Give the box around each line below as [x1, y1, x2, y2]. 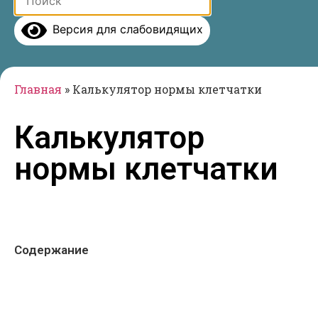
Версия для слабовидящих [47, 22, 203, 37]
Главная [14, 82, 62, 97]
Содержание [14, 243, 89, 258]
